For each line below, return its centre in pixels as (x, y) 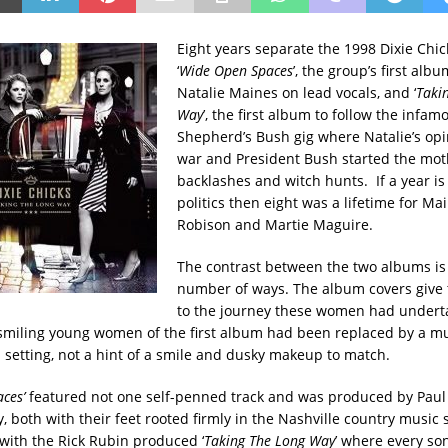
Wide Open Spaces (235, 70)
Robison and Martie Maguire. (274, 224)
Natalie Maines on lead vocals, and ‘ (296, 92)
